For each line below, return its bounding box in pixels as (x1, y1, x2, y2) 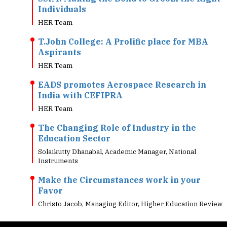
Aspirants (38, 32, 81, 42)
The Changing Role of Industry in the (38, 107, 196, 118)
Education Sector (38, 118, 110, 128)
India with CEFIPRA (38, 75, 123, 85)
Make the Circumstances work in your (38, 160, 201, 170)
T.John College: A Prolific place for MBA (38, 21, 208, 31)
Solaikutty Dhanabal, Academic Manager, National (38, 132, 196, 141)
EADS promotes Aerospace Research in (38, 64, 206, 74)
